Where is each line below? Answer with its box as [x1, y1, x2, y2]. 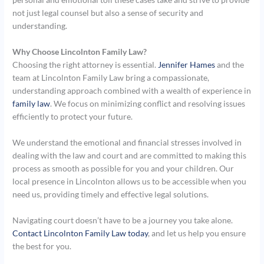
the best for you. [12, 240, 72, 251]
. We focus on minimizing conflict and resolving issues [50, 98, 246, 109]
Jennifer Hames [158, 60, 216, 70]
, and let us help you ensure [148, 227, 246, 238]
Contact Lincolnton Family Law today [12, 227, 148, 238]
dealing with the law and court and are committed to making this [12, 150, 247, 160]
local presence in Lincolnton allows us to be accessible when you [12, 176, 247, 186]
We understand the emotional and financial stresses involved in [12, 137, 242, 147]
